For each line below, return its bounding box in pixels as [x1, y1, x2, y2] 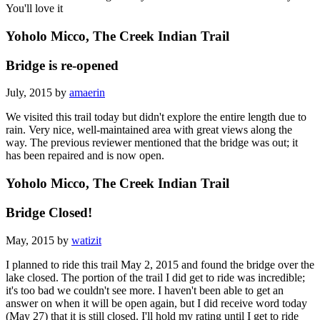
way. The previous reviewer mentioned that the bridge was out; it [6, 136, 298, 149]
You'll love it [6, 2, 63, 15]
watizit [71, 234, 101, 246]
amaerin [69, 86, 105, 99]
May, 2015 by [6, 234, 71, 246]
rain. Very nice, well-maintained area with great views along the [6, 124, 292, 136]
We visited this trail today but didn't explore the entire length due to [6, 111, 306, 124]
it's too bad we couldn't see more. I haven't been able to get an [6, 284, 284, 296]
